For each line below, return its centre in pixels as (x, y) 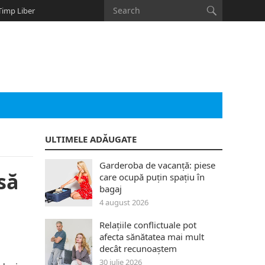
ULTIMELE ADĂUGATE (91, 139)
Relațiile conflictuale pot (148, 225)
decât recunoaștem (138, 248)
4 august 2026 (124, 202)
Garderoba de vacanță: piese (157, 165)
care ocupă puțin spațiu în (152, 177)
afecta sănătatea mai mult (152, 237)
